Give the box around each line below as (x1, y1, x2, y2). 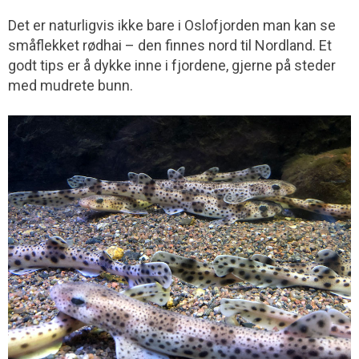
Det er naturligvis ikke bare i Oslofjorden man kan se (8, 17, 336, 34)
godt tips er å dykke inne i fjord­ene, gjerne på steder (8, 57, 336, 75)
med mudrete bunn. (8, 77, 133, 95)
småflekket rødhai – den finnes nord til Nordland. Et (8, 37, 332, 54)
